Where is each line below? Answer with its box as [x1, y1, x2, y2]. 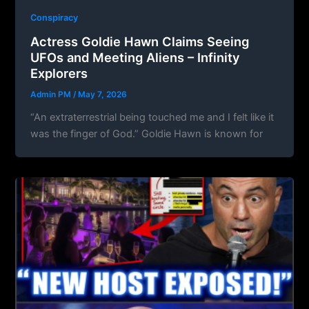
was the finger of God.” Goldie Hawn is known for [30, 127, 263, 140]
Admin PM [30, 89, 74, 99]
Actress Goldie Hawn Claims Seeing [30, 33, 250, 49]
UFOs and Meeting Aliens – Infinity [30, 49, 241, 65]
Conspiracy [30, 12, 79, 23]
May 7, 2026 [78, 89, 128, 99]
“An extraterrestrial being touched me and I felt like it [30, 110, 275, 123]
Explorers [30, 65, 88, 81]
